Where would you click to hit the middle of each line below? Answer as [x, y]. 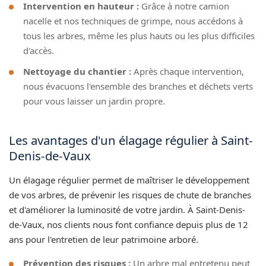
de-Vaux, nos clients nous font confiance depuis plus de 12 [129, 224]
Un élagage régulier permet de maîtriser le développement [129, 180]
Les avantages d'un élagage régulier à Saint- [131, 140]
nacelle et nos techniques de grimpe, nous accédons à [133, 20]
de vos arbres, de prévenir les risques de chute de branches [130, 194]
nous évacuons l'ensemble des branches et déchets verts [138, 86]
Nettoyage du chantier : [77, 71]
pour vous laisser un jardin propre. [94, 101]
